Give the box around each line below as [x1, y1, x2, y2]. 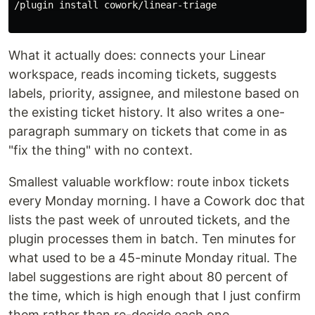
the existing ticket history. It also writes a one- [8, 105, 285, 120]
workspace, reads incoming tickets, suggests [8, 67, 276, 82]
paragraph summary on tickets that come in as [8, 124, 287, 139]
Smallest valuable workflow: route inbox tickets [8, 174, 289, 189]
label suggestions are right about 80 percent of [8, 269, 288, 284]
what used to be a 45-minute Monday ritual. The [8, 250, 297, 265]
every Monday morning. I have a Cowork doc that [8, 193, 305, 208]
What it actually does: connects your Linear [8, 48, 266, 63]
